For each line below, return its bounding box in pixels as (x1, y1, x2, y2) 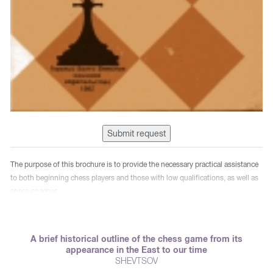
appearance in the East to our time (66, 244, 207, 255)
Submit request (107, 128, 166, 138)
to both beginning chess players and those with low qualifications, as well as (10, 173, 258, 182)
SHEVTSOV (115, 255, 158, 266)
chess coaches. (10, 186, 60, 196)
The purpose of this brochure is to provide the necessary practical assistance (10, 160, 258, 169)
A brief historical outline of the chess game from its (30, 233, 243, 244)
